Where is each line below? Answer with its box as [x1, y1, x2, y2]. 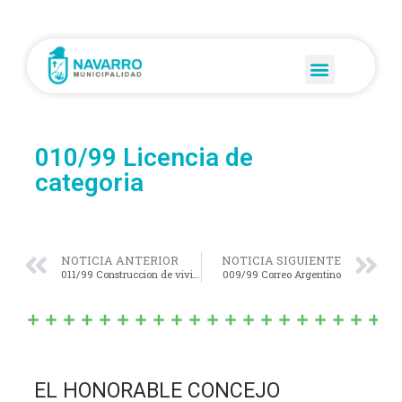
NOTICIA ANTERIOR [60, 253, 179, 268]
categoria [34, 167, 144, 197]
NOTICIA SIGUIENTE [222, 253, 342, 268]
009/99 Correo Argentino [223, 267, 342, 282]
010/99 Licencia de [34, 142, 253, 172]
